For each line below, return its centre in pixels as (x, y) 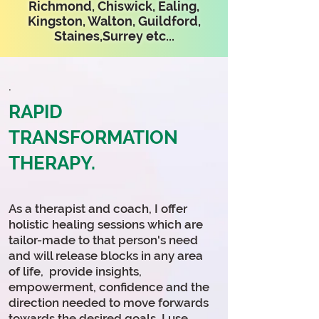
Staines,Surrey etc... (114, 36)
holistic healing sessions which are (106, 224)
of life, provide (52, 271)
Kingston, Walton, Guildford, (114, 21)
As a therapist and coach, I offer (98, 209)
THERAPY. (52, 163)
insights (117, 271)
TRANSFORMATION (93, 137)
